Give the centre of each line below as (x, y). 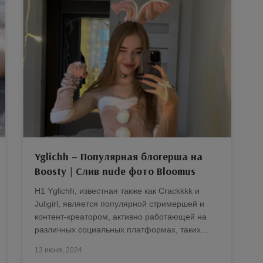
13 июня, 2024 (58, 250)
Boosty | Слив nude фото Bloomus (115, 171)
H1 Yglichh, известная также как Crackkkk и (117, 190)
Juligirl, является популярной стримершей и (119, 203)
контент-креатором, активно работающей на (121, 216)
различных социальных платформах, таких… (122, 229)
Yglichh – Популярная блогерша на (119, 156)
